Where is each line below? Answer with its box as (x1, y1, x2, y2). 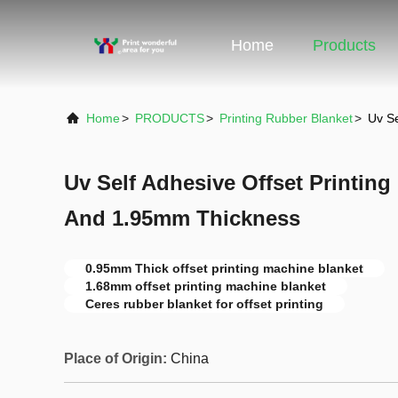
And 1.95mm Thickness (64, 206, 300, 230)
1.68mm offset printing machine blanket (85, 279, 326, 293)
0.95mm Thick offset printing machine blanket (85, 261, 363, 275)
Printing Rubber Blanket (219, 111, 353, 125)
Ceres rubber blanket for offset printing (85, 297, 323, 311)
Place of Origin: (64, 351, 167, 366)
